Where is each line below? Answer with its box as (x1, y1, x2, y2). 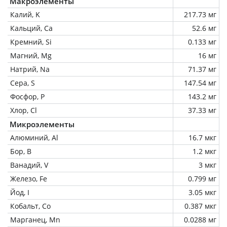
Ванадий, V (10, 160, 48, 170)
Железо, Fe (10, 173, 47, 183)
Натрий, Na (10, 64, 50, 74)
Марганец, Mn (10, 214, 60, 224)
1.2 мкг (193, 146, 216, 156)
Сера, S (10, 78, 35, 88)
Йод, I (10, 187, 29, 197)
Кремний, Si (10, 36, 52, 47)
